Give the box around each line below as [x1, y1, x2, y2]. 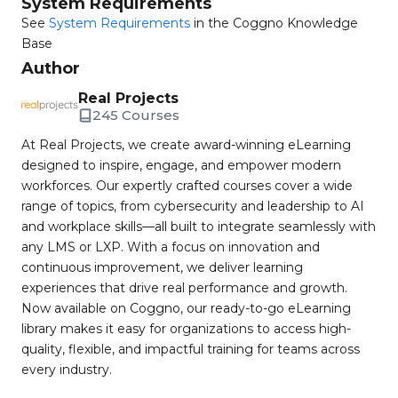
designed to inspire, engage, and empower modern [21, 157, 341, 173]
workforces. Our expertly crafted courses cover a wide [21, 178, 353, 194]
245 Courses [92, 107, 179, 123]
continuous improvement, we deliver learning [21, 259, 303, 275]
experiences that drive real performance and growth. [21, 280, 347, 296]
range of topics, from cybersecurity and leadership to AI [21, 198, 364, 214]
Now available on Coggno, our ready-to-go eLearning [21, 300, 351, 316]
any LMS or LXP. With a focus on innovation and [21, 239, 320, 255]
